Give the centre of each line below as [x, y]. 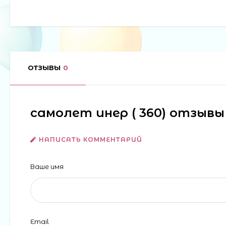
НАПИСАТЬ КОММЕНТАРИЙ [91, 139]
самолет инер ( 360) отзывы [127, 112]
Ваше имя [47, 166]
